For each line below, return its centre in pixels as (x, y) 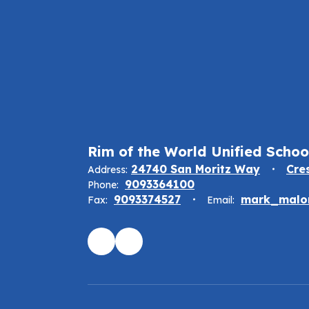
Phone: (103, 185)
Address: (108, 170)
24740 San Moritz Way (196, 169)
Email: (221, 200)
